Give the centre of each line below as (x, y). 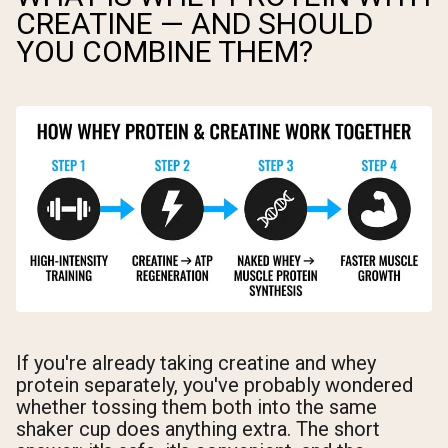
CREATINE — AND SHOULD (194, 24)
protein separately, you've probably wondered (214, 385)
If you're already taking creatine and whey (196, 363)
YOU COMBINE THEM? (164, 52)
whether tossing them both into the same (196, 407)
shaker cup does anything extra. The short (198, 429)
